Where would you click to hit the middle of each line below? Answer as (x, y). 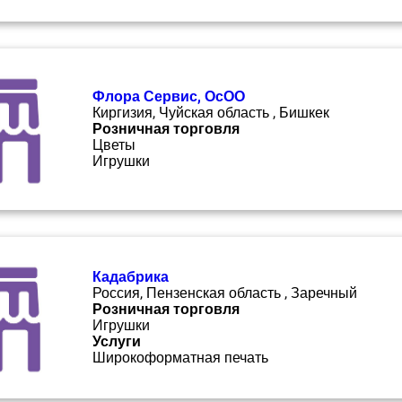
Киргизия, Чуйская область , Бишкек (211, 113)
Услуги (117, 341)
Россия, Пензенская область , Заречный (225, 293)
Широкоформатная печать (180, 358)
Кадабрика (131, 277)
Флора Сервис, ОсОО (169, 96)
